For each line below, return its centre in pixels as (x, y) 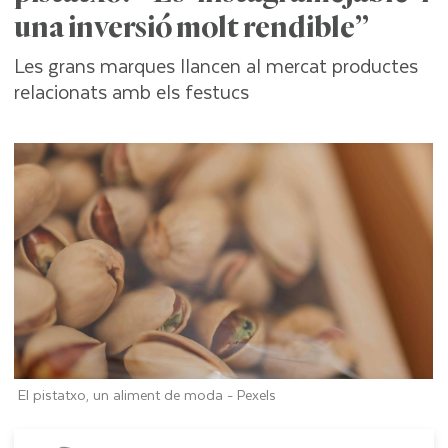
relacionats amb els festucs (132, 92)
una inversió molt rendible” (192, 27)
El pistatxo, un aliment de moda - (128, 395)
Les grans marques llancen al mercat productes (216, 66)
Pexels (257, 395)
